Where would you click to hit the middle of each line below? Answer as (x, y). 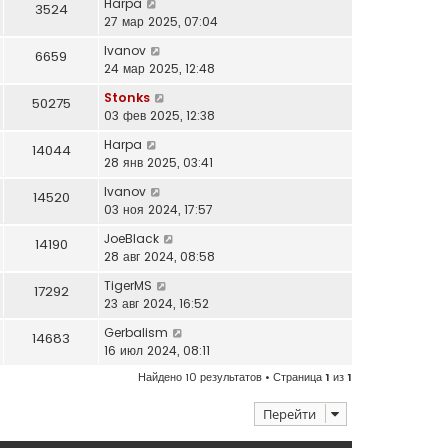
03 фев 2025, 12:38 (159, 115)
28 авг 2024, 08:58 (159, 256)
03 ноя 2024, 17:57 (158, 209)
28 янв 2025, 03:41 (158, 162)
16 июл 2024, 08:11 (157, 350)
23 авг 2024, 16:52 (156, 303)
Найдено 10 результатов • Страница (231, 376)
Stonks (127, 97)
